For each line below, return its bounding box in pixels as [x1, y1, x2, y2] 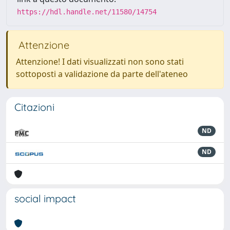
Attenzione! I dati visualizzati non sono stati [16, 56, 184, 67]
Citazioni [14, 101, 54, 113]
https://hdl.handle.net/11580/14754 [17, 8, 157, 16]
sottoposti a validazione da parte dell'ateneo [16, 68, 188, 80]
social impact [14, 192, 76, 205]
